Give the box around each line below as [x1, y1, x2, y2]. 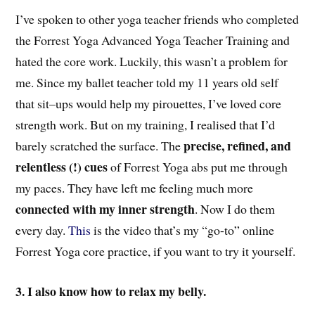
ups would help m [56, 95, 144, 112]
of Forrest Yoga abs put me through [108, 158, 288, 176]
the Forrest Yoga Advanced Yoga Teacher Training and [15, 32, 290, 49]
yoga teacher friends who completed [117, 11, 300, 28]
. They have [62, 179, 119, 197]
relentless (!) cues [15, 157, 108, 176]
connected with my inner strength [15, 200, 195, 219]
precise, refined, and [184, 136, 292, 155]
